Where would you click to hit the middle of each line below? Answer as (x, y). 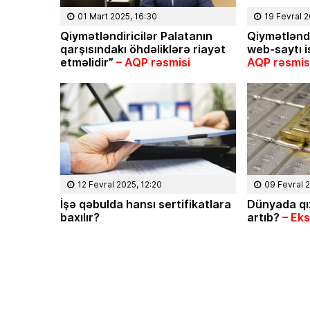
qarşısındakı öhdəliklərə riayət (143, 48)
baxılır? (80, 217)
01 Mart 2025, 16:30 (117, 16)
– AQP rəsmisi (153, 62)
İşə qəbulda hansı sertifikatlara (146, 204)
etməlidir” (88, 62)
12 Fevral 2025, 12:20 (120, 185)
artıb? (265, 217)
